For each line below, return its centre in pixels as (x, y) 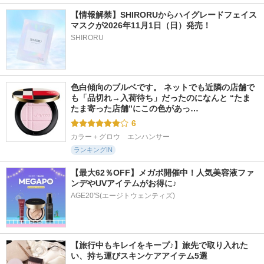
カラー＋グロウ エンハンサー (120, 136)
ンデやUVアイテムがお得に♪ (124, 183)
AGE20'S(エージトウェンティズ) (123, 195)
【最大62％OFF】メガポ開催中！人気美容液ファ (162, 172)
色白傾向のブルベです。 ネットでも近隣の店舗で (163, 87)
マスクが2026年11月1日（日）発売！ (141, 25)
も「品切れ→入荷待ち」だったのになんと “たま (161, 98)
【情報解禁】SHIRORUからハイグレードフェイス (164, 14)
